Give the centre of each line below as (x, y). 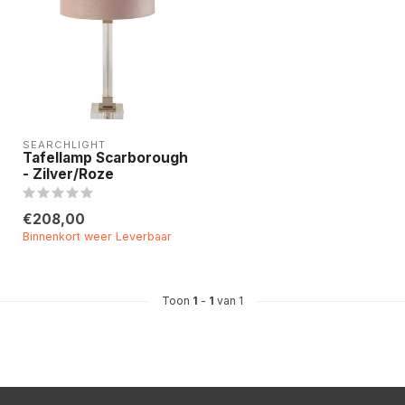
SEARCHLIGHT (64, 145)
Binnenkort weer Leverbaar (97, 236)
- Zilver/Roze (68, 174)
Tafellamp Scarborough (105, 158)
